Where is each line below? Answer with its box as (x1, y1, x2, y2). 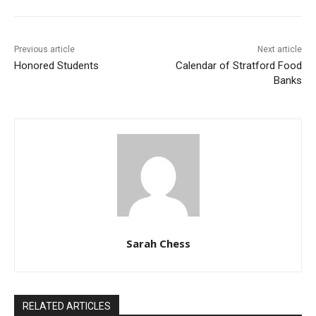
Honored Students (14, 59, 99, 73)
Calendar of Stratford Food (175, 59, 302, 73)
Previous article (14, 44, 75, 55)
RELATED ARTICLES (23, 300, 111, 312)
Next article (257, 44, 302, 55)
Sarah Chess (126, 236, 190, 251)
